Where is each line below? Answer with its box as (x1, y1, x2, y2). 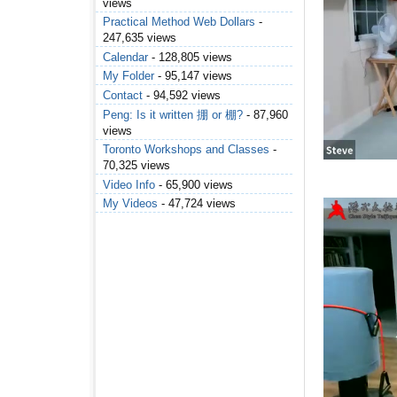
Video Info (103, 177, 155, 191)
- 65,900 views (155, 177, 233, 191)
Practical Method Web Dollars (103, 15, 255, 29)
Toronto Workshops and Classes (103, 143, 269, 157)
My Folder (103, 69, 154, 83)
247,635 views (103, 31, 176, 45)
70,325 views (103, 159, 170, 173)
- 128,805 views (148, 50, 232, 64)
